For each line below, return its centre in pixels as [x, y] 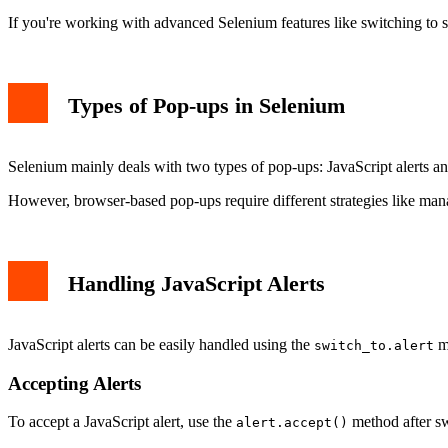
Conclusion [75, 50]
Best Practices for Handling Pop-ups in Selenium [193, 32]
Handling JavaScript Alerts [196, 284]
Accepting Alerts [74, 383]
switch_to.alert [374, 345]
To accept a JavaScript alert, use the [122, 422]
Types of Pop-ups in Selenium [206, 106]
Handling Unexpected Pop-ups [136, 14]
